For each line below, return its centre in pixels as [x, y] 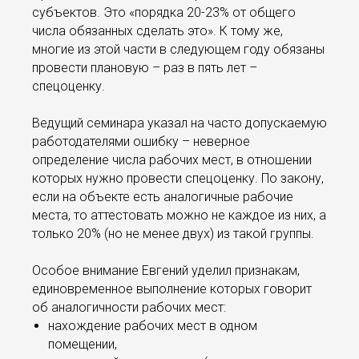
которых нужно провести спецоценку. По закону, [178, 178]
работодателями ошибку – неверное [141, 141]
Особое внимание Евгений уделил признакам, [166, 270]
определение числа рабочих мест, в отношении [172, 160]
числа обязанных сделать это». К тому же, [157, 31]
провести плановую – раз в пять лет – [145, 68]
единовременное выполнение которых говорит [172, 289]
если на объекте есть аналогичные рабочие [163, 197]
